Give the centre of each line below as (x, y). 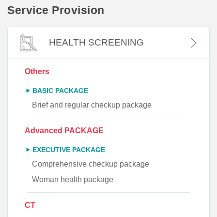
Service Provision (56, 10)
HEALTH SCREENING (95, 42)
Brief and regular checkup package (92, 105)
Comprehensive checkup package (91, 164)
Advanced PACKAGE (64, 130)
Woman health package (73, 179)
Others (37, 71)
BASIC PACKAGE (60, 91)
